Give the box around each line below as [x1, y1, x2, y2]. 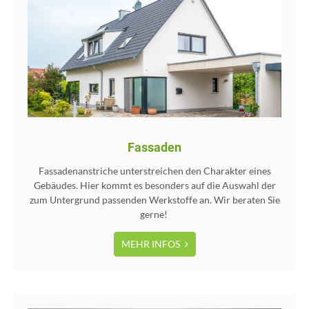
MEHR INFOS [121, 237, 182, 250]
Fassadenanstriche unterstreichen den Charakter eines [38, 164, 271, 177]
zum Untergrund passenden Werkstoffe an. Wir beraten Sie [29, 193, 280, 206]
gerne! [139, 208, 170, 220]
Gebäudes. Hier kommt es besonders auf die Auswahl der [33, 179, 276, 191]
